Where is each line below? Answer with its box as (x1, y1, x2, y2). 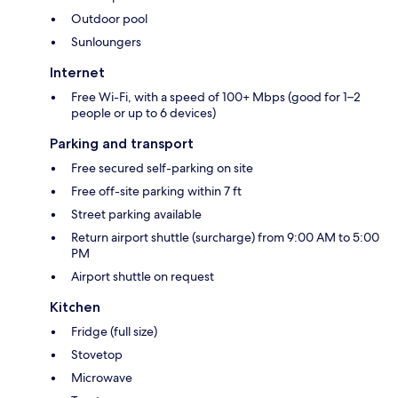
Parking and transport (50, 135, 194, 153)
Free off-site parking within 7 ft (71, 183, 242, 200)
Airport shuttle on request (71, 268, 214, 285)
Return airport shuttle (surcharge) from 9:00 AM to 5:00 (71, 229, 379, 246)
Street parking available (71, 206, 202, 223)
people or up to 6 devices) (71, 105, 216, 122)
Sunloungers (71, 34, 141, 51)
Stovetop (71, 346, 123, 363)
